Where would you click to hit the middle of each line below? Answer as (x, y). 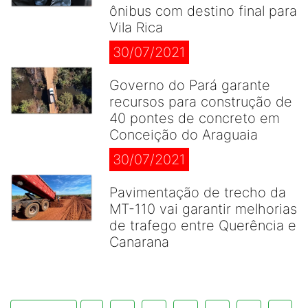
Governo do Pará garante (190, 85)
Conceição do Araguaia (184, 135)
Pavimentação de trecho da (198, 192)
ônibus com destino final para (203, 11)
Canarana (139, 242)
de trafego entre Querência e (203, 225)
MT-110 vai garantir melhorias (203, 209)
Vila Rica (136, 27)
